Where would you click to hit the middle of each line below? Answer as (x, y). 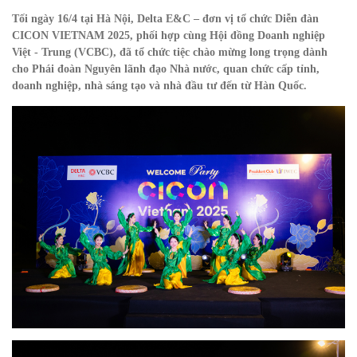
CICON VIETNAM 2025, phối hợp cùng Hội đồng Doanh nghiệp (169, 35)
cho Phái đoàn (47, 69)
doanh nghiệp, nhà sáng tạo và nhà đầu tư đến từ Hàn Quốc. (159, 86)
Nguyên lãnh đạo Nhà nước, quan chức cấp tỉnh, (200, 69)
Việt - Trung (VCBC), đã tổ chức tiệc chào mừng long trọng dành (170, 52)
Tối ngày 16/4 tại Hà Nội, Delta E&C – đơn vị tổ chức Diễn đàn (165, 19)
